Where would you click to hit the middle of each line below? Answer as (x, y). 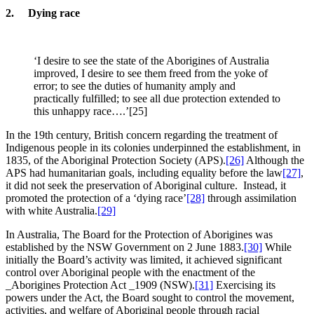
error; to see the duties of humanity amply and (135, 86)
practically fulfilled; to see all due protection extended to (157, 98)
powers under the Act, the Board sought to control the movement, (150, 297)
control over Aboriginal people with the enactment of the (130, 272)
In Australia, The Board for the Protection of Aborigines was (139, 234)
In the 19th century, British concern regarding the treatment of (142, 135)
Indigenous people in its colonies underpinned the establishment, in (153, 147)
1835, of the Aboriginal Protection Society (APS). (116, 160)
